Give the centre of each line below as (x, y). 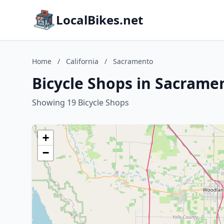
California (82, 61)
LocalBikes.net (99, 20)
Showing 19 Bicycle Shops (80, 102)
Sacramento (133, 61)
